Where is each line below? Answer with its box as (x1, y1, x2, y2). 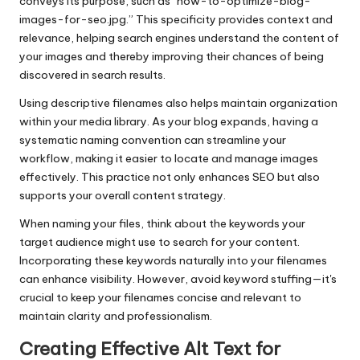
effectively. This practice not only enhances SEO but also (19, 170, 320, 185)
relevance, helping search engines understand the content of (19, 31, 339, 46)
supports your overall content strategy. (19, 188, 226, 203)
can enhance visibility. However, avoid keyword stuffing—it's (19, 272, 337, 287)
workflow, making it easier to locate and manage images (19, 151, 318, 166)
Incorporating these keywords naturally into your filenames (19, 253, 327, 268)
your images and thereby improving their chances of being (19, 49, 324, 64)
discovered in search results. (19, 67, 166, 83)
